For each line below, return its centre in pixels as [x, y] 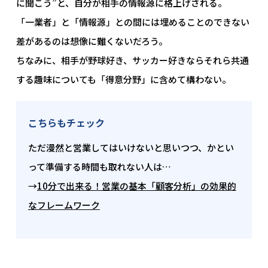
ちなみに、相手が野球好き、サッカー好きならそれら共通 [132, 60]
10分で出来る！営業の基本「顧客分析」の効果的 [136, 186]
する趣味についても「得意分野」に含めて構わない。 [123, 80]
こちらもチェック [66, 123]
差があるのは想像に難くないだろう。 [92, 41]
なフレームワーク [64, 205]
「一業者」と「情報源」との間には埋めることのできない [133, 22]
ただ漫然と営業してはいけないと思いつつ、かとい [131, 148]
